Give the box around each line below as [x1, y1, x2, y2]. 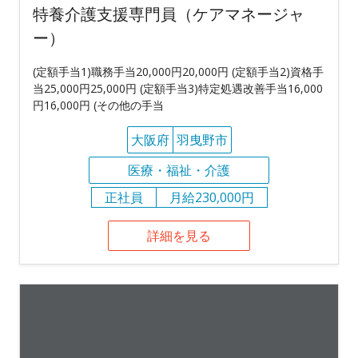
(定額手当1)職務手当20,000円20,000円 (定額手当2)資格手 [33, 64, 324, 80]
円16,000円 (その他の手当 [33, 97, 164, 113]
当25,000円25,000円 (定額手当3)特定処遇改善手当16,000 [33, 81, 323, 97]
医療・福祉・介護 [128, 161, 230, 180]
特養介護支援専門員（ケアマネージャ [33, 3, 304, 26]
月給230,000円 [169, 189, 254, 207]
